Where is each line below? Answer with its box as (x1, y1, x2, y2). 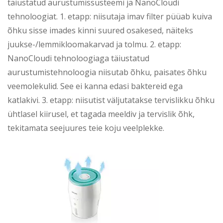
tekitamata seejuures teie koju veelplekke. (7, 122, 164, 134)
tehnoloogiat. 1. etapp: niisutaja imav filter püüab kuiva (7, 11, 212, 22)
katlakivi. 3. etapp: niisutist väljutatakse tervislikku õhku (7, 95, 215, 106)
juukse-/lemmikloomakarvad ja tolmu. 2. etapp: (7, 39, 181, 50)
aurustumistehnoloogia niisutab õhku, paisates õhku (7, 67, 207, 78)
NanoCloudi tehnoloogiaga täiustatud (7, 53, 149, 64)
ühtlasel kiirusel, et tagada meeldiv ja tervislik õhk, (7, 109, 195, 120)
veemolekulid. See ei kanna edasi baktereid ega (7, 81, 183, 92)
